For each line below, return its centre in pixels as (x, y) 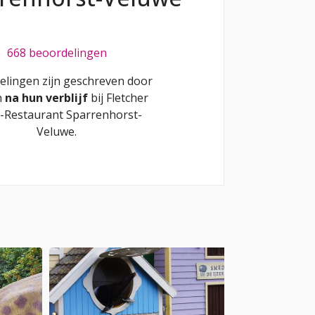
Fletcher (127, 98)
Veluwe (56, 132)
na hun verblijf (47, 98)
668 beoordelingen (57, 53)
